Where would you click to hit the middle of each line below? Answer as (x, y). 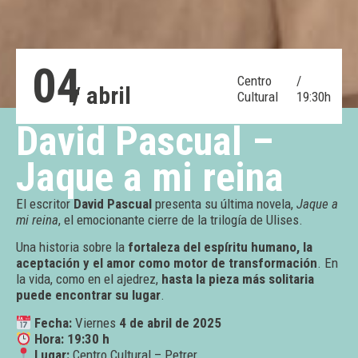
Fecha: (54, 322)
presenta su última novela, (224, 204)
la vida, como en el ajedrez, (89, 279)
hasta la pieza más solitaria (238, 279)
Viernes (96, 322)
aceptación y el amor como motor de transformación (167, 263)
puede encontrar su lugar (88, 295)
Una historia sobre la (72, 247)
